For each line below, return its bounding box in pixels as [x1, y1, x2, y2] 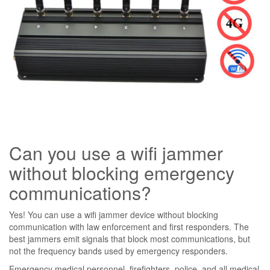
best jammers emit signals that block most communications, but [9, 233, 250, 245]
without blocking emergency [9, 160, 234, 186]
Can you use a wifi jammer [9, 140, 223, 166]
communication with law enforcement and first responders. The [9, 221, 249, 233]
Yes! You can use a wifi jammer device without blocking [9, 209, 218, 221]
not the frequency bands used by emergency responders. [9, 245, 228, 257]
